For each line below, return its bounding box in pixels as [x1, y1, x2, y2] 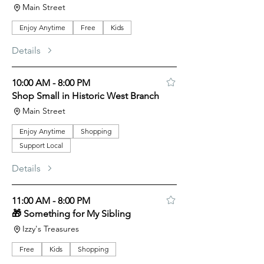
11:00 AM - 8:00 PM [12, 195, 90, 206]
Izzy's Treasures [22, 223, 79, 234]
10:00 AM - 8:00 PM [12, 77, 90, 88]
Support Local [19, 141, 63, 150]
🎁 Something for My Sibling [12, 208, 131, 219]
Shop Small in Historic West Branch [12, 90, 159, 101]
